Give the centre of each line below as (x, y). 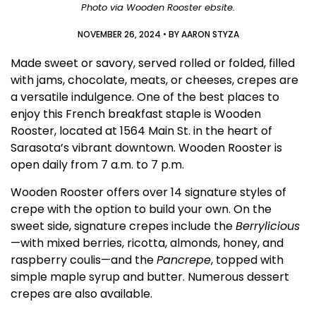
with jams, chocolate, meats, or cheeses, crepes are (154, 80)
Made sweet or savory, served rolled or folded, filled (153, 63)
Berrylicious (268, 226)
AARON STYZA (209, 35)
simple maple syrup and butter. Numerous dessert (150, 276)
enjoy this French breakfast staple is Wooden (136, 114)
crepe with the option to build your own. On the (141, 209)
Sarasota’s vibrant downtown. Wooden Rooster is (146, 148)
